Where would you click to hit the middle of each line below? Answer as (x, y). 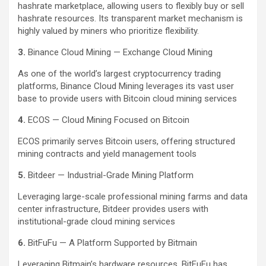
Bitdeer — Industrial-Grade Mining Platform (110, 175)
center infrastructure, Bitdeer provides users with (113, 209)
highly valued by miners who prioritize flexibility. (108, 31)
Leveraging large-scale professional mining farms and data (133, 196)
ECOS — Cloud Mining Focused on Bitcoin (107, 120)
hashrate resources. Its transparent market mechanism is (130, 18)
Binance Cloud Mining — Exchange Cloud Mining (120, 52)
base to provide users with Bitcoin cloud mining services (127, 98)
